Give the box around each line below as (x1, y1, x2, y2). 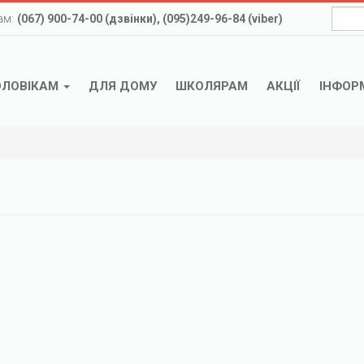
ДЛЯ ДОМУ (89, 79, 157, 93)
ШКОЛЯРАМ (175, 79, 248, 93)
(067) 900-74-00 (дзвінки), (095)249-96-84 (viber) (17, 12, 283, 25)
